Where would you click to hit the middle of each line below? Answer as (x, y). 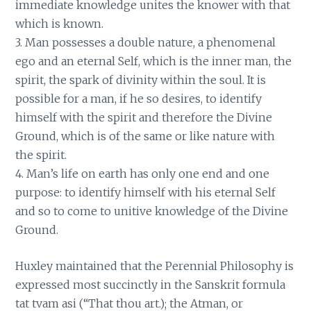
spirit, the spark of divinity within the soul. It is (141, 79)
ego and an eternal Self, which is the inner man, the (154, 61)
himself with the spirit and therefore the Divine (144, 117)
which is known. (60, 23)
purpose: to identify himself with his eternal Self (146, 192)
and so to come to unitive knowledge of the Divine (152, 211)
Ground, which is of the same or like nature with (145, 136)
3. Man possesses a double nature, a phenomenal (146, 42)
